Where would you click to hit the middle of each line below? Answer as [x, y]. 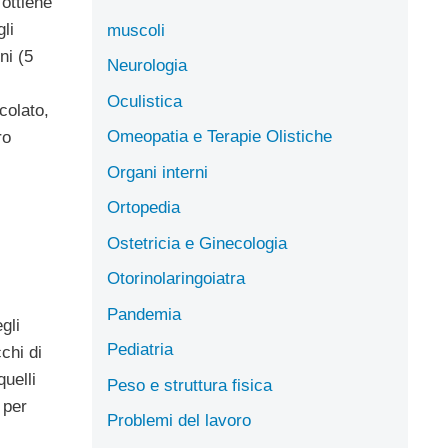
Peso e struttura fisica [189, 385]
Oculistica [144, 101]
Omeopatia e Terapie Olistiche [219, 136]
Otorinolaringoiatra [176, 278]
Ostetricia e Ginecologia [197, 243]
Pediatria [140, 349]
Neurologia [147, 65]
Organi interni [157, 172]
